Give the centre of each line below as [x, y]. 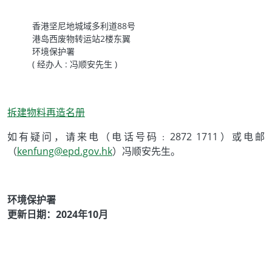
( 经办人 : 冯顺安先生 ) [75, 64]
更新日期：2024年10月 [58, 215]
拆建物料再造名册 [46, 113]
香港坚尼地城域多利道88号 [84, 26]
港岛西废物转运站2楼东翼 [81, 39]
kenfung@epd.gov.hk [65, 151]
